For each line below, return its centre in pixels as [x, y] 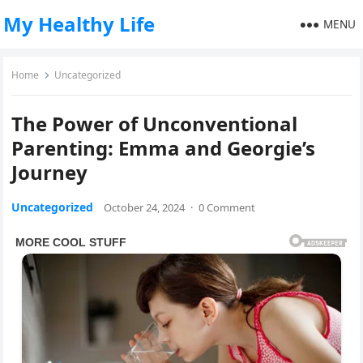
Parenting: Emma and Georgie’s [164, 148]
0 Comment [227, 207]
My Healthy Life [79, 24]
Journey [50, 172]
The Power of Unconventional [155, 124]
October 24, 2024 [145, 207]
